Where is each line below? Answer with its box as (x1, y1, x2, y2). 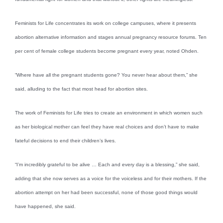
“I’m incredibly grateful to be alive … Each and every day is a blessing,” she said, (15, 161, 200, 167)
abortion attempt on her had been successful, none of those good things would (15, 189, 198, 195)
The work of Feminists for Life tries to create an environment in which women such (15, 110, 203, 115)
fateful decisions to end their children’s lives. (15, 137, 116, 143)
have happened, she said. (15, 203, 76, 209)
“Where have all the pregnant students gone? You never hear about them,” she (15, 72, 198, 78)
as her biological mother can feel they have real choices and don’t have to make (15, 123, 199, 129)
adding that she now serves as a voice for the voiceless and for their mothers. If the (15, 175, 207, 181)
